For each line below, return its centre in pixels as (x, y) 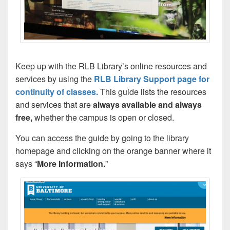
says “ (26, 164)
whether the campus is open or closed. (104, 118)
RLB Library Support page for (152, 79)
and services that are (54, 105)
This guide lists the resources (152, 92)
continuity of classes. (57, 92)
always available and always (147, 105)
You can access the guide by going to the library (102, 138)
